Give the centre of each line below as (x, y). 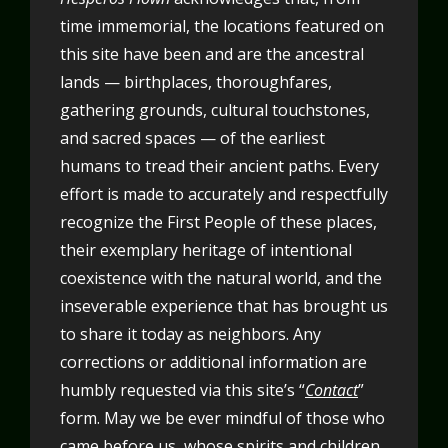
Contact (331, 390)
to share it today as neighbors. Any (190, 334)
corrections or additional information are (213, 362)
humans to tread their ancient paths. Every (219, 166)
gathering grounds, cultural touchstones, (215, 110)
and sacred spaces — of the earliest (192, 138)
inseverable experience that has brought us (224, 306)
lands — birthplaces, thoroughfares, (196, 82)
